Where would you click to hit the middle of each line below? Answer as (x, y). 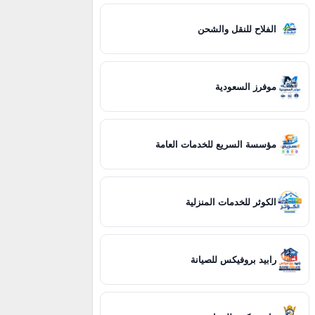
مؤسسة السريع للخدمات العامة (216, 144)
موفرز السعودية (246, 86)
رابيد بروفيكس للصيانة (234, 259)
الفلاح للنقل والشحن (237, 29)
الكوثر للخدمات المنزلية (231, 202)
